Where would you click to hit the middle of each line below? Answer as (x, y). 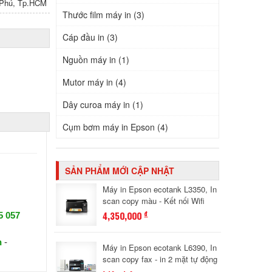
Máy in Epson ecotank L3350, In (160, 189)
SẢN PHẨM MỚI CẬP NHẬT (120, 171)
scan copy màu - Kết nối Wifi (154, 201)
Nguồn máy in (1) (96, 59)
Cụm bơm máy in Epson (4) (116, 127)
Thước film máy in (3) (104, 15)
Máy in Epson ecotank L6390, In (160, 247)
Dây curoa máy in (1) (103, 104)
